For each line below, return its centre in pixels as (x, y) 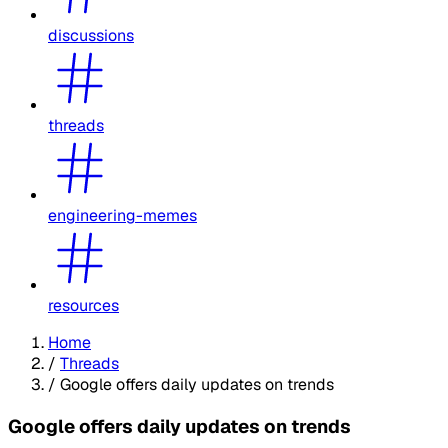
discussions (91, 35)
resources (83, 305)
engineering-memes (122, 215)
